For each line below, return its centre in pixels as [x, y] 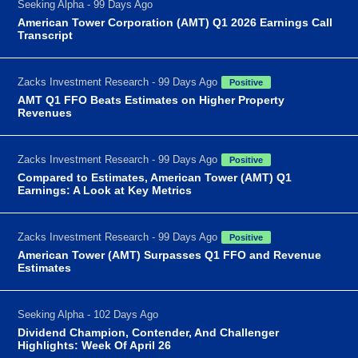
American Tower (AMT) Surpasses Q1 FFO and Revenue [170, 255]
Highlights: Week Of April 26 [95, 345]
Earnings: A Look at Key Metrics [105, 190]
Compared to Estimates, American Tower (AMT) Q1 [155, 177]
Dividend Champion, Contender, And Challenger [149, 332]
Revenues [45, 112]
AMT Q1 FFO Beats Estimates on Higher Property [151, 99]
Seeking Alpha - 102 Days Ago [88, 314]
